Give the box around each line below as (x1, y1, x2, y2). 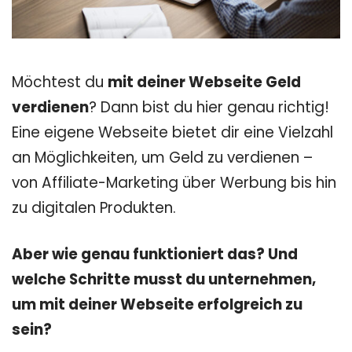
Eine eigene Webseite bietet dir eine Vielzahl (12, 122, 333, 143)
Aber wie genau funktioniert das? (12, 244, 268, 266)
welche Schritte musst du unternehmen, (12, 269, 316, 291)
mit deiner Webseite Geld (108, 71, 301, 93)
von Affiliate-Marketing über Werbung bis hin (12, 172, 336, 193)
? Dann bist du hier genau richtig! (89, 97, 329, 118)
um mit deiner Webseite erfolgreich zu (12, 294, 302, 316)
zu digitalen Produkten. (12, 197, 180, 218)
